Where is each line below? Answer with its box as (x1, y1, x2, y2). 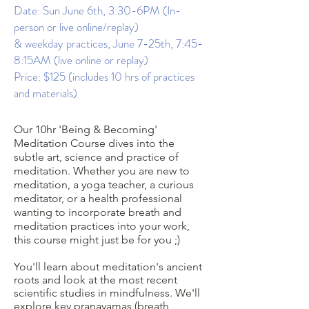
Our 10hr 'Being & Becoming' (14, 123, 157, 136)
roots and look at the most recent (14, 273, 177, 286)
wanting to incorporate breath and (14, 206, 181, 219)
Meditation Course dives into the (14, 137, 175, 150)
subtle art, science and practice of (14, 150, 179, 163)
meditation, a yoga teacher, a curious (14, 178, 194, 191)
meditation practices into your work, (14, 219, 190, 232)
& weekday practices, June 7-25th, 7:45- (14, 35, 203, 52)
